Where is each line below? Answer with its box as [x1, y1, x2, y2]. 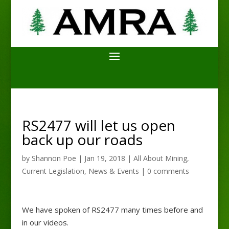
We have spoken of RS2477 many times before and [21, 204, 203, 215]
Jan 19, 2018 [84, 153, 125, 163]
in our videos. [21, 217, 68, 227]
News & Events [88, 166, 139, 176]
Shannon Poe [31, 153, 76, 163]
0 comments [147, 166, 189, 176]
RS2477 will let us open [21, 115, 175, 135]
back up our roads [21, 129, 143, 149]
